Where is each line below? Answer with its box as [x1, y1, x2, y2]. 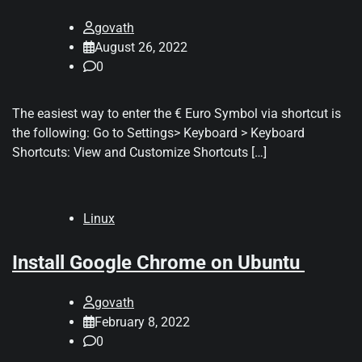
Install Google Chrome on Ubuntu [12, 250, 305, 274]
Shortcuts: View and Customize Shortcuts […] [12, 144, 267, 160]
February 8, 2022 [95, 314, 190, 330]
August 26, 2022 [95, 39, 187, 55]
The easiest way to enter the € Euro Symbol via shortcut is [12, 105, 341, 121]
